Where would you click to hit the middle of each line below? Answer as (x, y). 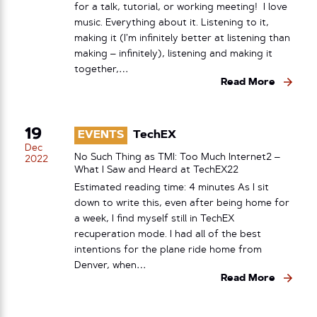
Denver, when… (110, 265)
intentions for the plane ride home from (168, 250)
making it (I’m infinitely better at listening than (182, 38)
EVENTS (101, 135)
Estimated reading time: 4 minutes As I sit (172, 188)
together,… (102, 69)
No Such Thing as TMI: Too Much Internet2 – (177, 157)
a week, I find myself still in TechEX (154, 219)
